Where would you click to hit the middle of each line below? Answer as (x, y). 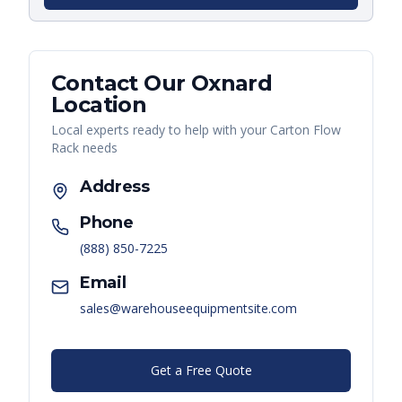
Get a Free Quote (201, 371)
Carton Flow (306, 130)
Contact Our (121, 83)
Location (99, 105)
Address (115, 187)
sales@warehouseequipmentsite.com (188, 309)
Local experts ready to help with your (161, 130)
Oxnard (232, 83)
